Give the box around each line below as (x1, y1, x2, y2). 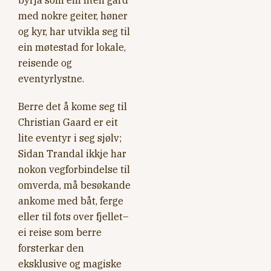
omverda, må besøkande (18, 179, 131, 191)
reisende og (18, 57, 72, 69)
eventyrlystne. (18, 73, 84, 85)
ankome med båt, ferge (18, 195, 123, 207)
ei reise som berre (18, 226, 102, 238)
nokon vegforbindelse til (18, 163, 130, 175)
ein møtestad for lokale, (18, 41, 126, 53)
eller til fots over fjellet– (18, 211, 128, 223)
